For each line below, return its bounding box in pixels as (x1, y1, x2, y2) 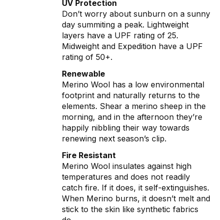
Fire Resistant (62, 150, 116, 161)
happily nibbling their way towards (62, 123, 190, 133)
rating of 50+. (62, 52, 112, 62)
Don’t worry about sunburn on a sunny (62, 9, 210, 19)
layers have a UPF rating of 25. (62, 30, 178, 41)
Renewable (62, 69, 105, 79)
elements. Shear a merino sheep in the (62, 101, 206, 111)
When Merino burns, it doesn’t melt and (62, 193, 210, 204)
